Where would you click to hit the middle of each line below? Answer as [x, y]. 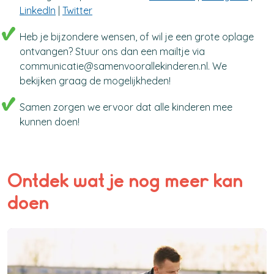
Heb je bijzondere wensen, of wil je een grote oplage [137, 37]
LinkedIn [38, 10]
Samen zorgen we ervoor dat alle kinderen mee [126, 107]
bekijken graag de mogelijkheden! [95, 81]
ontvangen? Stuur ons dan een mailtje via [112, 51]
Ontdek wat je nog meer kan [125, 180]
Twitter [77, 10]
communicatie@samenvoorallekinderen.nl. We [123, 66]
